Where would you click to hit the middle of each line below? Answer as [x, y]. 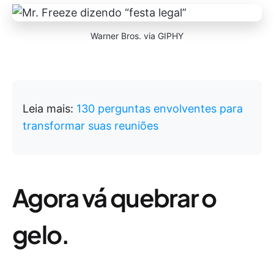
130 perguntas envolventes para [160, 109]
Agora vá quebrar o [114, 197]
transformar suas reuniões [91, 126]
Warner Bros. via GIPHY [137, 36]
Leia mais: [50, 109]
